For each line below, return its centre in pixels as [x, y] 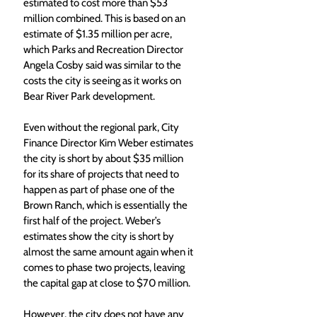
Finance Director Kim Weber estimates [109, 143]
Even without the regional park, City [102, 128]
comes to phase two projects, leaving [105, 268]
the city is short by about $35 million [104, 159]
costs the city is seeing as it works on [103, 81]
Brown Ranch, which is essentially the [106, 206]
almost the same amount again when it [109, 252]
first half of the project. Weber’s [93, 221]
